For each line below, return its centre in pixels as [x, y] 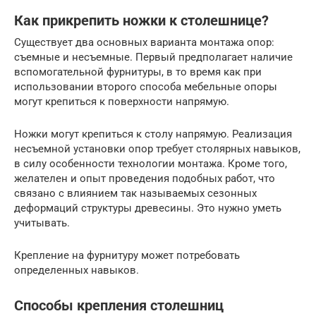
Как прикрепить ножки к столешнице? [141, 21]
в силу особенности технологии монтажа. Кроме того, [151, 163]
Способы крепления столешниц [119, 306]
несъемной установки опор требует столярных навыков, [157, 148]
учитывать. [42, 223]
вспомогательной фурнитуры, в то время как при [138, 72]
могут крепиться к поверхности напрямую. [122, 101]
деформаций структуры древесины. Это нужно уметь [148, 208]
